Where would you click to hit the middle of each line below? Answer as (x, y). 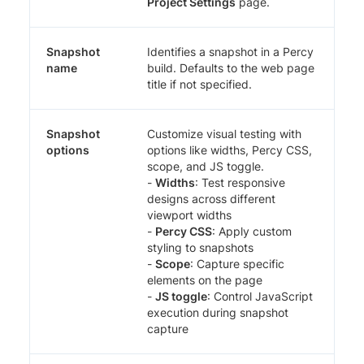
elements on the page (205, 279)
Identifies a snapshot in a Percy (230, 51)
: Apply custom (252, 231)
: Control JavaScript (260, 296)
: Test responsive (240, 182)
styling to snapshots (200, 247)
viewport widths (189, 214)
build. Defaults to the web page (231, 67)
